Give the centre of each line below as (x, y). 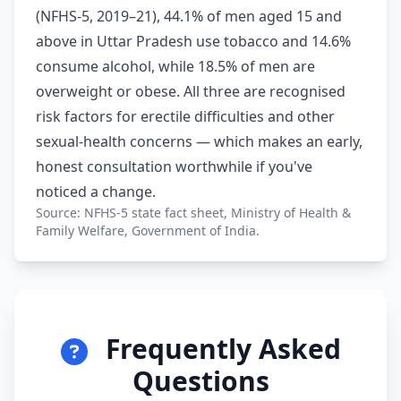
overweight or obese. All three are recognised (191, 92)
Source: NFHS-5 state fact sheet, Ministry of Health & (193, 213)
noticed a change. (96, 192)
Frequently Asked (219, 349)
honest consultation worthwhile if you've (174, 167)
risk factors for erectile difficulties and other (185, 117)
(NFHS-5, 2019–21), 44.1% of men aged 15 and (189, 17)
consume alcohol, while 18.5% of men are (175, 67)
